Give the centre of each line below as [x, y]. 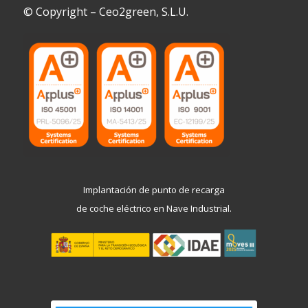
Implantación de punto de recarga [154, 190]
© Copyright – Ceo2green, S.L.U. [106, 11]
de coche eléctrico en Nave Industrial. [154, 209]
